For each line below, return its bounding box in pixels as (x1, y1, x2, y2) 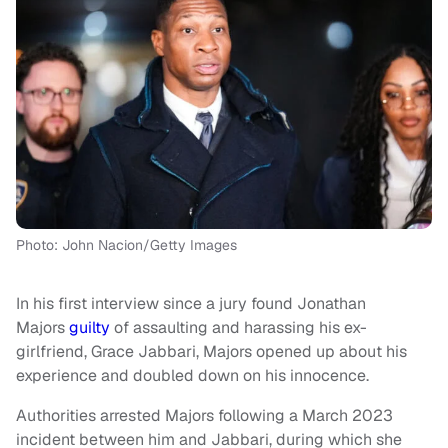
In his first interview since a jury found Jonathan (16, 292, 366, 314)
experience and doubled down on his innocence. (16, 364, 369, 386)
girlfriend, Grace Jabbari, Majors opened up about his (16, 340, 407, 362)
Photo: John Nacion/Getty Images (16, 235, 237, 254)
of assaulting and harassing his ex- (110, 316, 367, 338)
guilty (69, 316, 110, 338)
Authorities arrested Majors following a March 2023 (16, 404, 393, 426)
